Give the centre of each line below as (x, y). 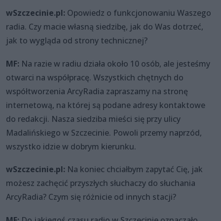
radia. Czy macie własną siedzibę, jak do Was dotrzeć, (105, 26)
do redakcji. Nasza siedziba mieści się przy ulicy (93, 119)
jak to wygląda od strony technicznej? (77, 40)
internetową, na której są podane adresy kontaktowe (106, 105)
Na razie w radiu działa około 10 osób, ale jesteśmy (115, 63)
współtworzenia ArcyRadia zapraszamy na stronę (97, 91)
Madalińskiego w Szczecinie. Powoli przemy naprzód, (104, 132)
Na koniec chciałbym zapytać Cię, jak (134, 169)
